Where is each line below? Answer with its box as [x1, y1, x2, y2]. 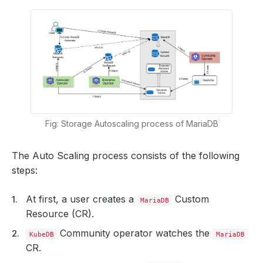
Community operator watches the [57, 227, 213, 239]
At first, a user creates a [26, 193, 137, 205]
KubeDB [29, 230, 54, 238]
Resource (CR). [26, 207, 94, 220]
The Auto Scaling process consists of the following [12, 149, 240, 161]
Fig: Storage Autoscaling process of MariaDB [45, 118, 218, 129]
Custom [172, 193, 210, 205]
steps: [12, 164, 38, 176]
